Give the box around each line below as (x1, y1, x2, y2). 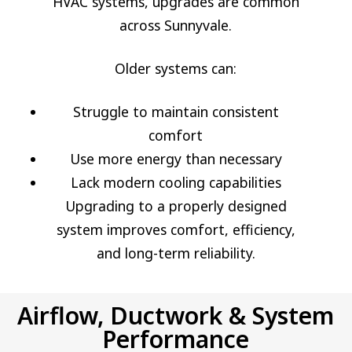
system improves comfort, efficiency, (56, 219, 295, 239)
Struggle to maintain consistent (72, 101, 279, 121)
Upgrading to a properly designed (64, 196, 287, 215)
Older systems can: (115, 58, 237, 78)
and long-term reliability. (96, 243, 255, 262)
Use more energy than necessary (69, 148, 282, 168)
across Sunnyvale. (119, 15, 233, 35)
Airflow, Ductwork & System (17, 299, 335, 332)
